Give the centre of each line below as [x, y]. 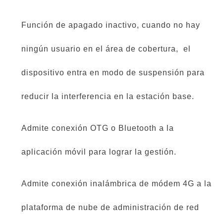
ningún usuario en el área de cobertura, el [106, 49]
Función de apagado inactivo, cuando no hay [111, 25]
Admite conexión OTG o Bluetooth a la [98, 128]
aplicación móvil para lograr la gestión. [99, 152]
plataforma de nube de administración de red [110, 208]
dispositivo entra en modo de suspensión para [113, 73]
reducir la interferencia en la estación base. [108, 97]
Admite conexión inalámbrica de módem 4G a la [116, 184]
